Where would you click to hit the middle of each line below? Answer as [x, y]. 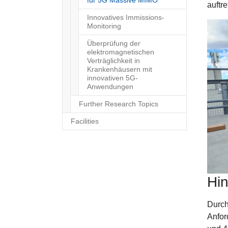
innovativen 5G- [112, 78]
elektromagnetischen [121, 52]
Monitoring [104, 26]
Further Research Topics [119, 104]
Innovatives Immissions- [126, 17]
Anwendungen [110, 87]
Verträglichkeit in [113, 61]
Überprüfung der [114, 43]
